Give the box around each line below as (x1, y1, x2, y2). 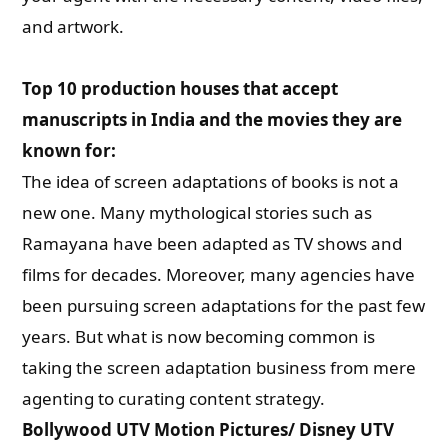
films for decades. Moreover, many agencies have (22, 263, 416, 286)
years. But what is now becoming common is (22, 325, 376, 348)
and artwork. (22, 15, 125, 38)
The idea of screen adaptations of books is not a (22, 170, 400, 193)
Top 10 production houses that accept (22, 77, 339, 100)
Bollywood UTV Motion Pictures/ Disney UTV (22, 418, 395, 441)
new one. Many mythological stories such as (22, 201, 373, 224)
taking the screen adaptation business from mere (22, 356, 417, 379)
